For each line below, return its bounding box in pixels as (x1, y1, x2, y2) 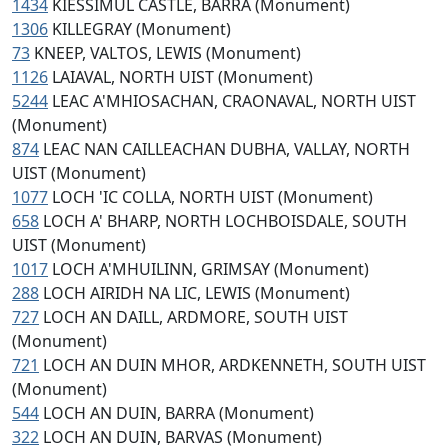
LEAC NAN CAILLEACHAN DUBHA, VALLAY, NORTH (43, 138, 410, 160)
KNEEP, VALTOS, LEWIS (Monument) (34, 42, 301, 64)
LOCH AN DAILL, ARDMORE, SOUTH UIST (43, 306, 348, 328)
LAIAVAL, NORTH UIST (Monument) (52, 66, 313, 88)
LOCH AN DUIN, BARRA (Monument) (43, 402, 314, 424)
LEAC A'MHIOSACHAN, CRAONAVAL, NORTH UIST (52, 90, 416, 112)
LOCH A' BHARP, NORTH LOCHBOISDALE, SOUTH (43, 210, 407, 232)
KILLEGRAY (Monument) (52, 18, 231, 40)
